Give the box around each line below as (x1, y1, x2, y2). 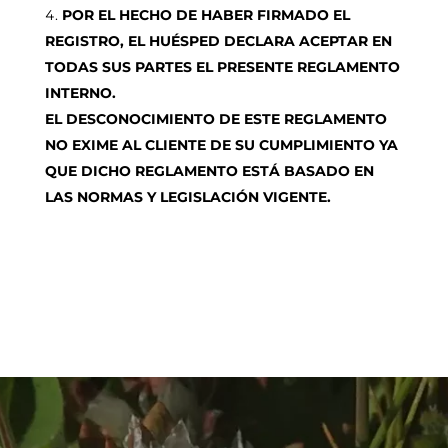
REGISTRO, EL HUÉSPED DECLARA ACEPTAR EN (44, 32, 392, 50)
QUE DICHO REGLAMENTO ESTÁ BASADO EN (44, 162, 374, 180)
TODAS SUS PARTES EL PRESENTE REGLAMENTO (44, 58, 400, 76)
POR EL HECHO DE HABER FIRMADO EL (61, 6, 350, 24)
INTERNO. (44, 84, 116, 102)
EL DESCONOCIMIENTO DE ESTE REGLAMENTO (44, 110, 387, 128)
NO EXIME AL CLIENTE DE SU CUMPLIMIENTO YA (44, 136, 398, 154)
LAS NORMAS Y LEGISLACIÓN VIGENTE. (44, 188, 331, 206)
